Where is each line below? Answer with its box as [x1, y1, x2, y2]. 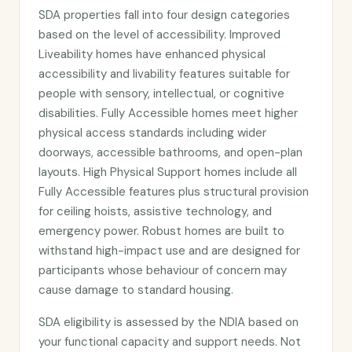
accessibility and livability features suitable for [38, 66, 290, 82]
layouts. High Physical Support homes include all [38, 164, 297, 180]
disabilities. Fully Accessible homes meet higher [38, 105, 298, 121]
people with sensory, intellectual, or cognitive [38, 86, 284, 101]
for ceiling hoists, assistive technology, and [38, 203, 272, 219]
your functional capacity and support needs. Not [38, 334, 301, 350]
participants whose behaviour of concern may [38, 262, 287, 278]
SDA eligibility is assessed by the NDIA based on [38, 314, 299, 330]
